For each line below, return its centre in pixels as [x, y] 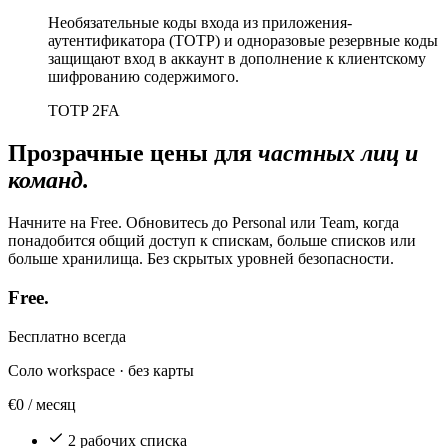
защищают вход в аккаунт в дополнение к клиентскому [237, 59]
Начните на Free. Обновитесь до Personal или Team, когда [203, 223]
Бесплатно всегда [67, 336]
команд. [48, 180]
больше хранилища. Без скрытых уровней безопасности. [201, 259]
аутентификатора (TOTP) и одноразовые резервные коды [243, 41]
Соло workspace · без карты [101, 370]
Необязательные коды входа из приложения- [200, 23]
